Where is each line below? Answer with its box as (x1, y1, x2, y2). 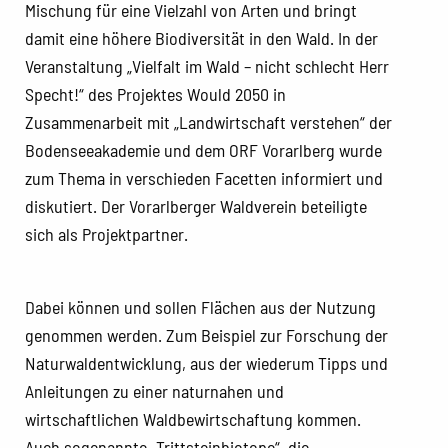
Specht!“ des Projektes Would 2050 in (25, 82, 286, 105)
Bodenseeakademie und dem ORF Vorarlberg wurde (25, 138, 382, 161)
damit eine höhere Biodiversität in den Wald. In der (25, 26, 378, 49)
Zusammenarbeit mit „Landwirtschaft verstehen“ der (25, 110, 392, 133)
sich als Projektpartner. (25, 222, 188, 245)
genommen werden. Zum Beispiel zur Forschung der (25, 323, 388, 346)
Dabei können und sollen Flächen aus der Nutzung (25, 295, 376, 318)
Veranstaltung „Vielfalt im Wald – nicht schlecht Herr (25, 54, 389, 77)
